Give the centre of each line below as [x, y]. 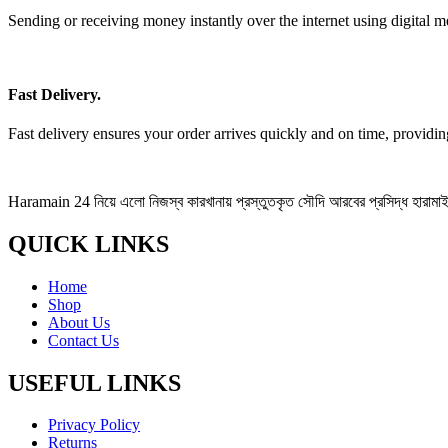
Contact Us [83, 340]
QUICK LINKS [88, 243]
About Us [79, 322]
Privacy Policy [94, 425]
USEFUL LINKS [94, 382]
